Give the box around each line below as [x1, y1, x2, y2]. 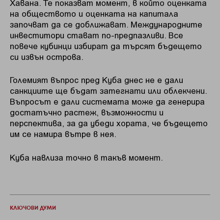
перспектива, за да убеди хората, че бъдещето [10, 118, 208, 128]
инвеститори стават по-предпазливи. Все [10, 29, 183, 40]
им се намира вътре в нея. [10, 129, 116, 139]
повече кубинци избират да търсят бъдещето [10, 40, 202, 51]
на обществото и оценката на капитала [10, 8, 178, 18]
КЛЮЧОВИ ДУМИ [10, 206, 56, 211]
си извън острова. [10, 51, 83, 61]
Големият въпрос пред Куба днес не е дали [10, 75, 183, 85]
